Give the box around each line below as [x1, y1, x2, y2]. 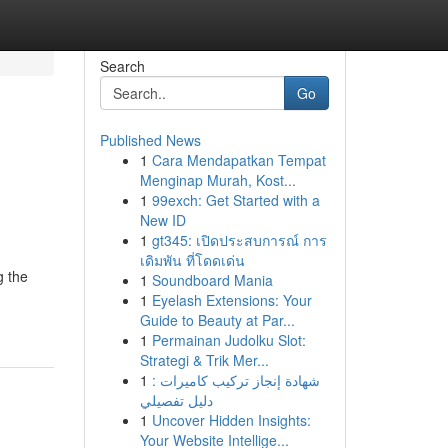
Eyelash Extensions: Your [151, 290, 312, 310]
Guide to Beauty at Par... [139, 310, 295, 330]
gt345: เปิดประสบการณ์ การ [151, 230, 327, 250]
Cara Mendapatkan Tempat [151, 150, 326, 170]
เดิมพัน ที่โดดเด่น [139, 250, 245, 270]
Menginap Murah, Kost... [139, 170, 296, 190]
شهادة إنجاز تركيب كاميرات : [151, 370, 320, 390]
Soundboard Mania [151, 270, 273, 290]
